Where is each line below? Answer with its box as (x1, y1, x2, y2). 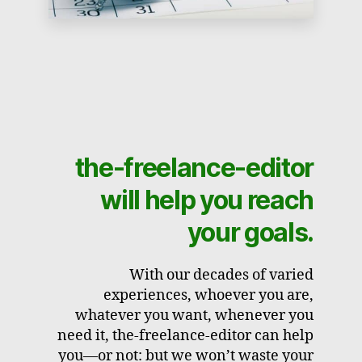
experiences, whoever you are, (103, 285, 314, 305)
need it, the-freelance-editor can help (57, 326, 314, 345)
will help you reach (100, 183, 314, 216)
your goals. (187, 216, 314, 248)
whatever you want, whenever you (75, 305, 314, 325)
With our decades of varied (129, 265, 314, 284)
